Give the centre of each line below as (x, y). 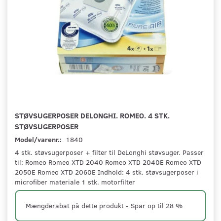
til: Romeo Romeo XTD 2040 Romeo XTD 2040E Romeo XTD (108, 162)
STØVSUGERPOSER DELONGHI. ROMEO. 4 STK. (92, 115)
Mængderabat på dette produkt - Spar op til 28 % (104, 206)
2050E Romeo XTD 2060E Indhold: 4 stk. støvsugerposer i (107, 172)
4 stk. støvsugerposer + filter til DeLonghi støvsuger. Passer (109, 152)
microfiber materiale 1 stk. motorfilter (75, 182)
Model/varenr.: (39, 140)
